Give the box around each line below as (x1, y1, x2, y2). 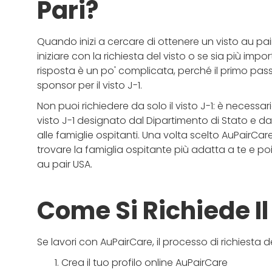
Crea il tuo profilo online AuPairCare (61, 255, 230, 270)
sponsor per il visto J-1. (36, 78, 144, 92)
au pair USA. (36, 157, 92, 171)
